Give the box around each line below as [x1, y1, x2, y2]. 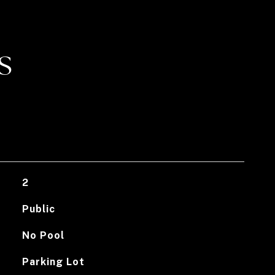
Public [21, 203, 55, 215]
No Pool [21, 230, 64, 241]
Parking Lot [21, 256, 85, 268]
